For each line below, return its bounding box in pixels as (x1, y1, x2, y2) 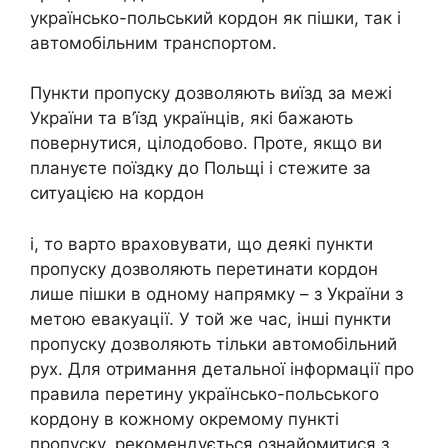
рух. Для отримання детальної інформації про (30, 358, 414, 379)
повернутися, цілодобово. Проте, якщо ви (30, 133, 382, 154)
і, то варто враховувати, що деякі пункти (30, 233, 373, 254)
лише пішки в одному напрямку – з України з (30, 283, 403, 304)
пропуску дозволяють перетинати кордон (30, 258, 378, 279)
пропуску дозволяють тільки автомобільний (30, 333, 397, 354)
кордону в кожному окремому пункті (30, 408, 339, 429)
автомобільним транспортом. (30, 32, 277, 53)
